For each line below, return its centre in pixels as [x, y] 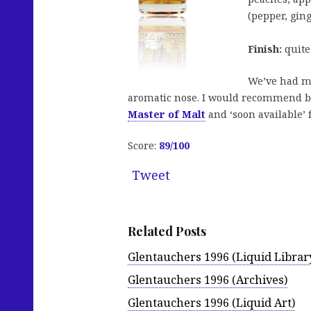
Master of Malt [167, 114]
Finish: [265, 49]
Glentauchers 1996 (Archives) [208, 279]
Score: [143, 146]
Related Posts [167, 232]
